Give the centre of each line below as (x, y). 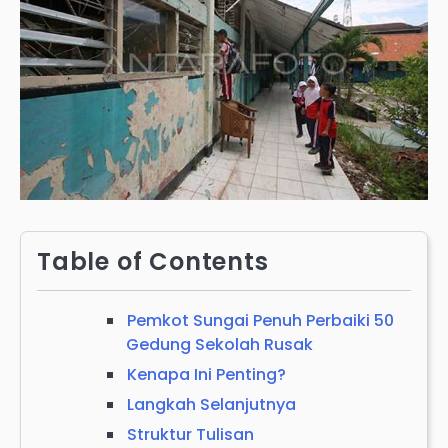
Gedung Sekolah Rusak (219, 344)
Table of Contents (153, 261)
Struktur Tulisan (190, 434)
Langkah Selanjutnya (211, 404)
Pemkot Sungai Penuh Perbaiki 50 (260, 320)
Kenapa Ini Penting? (206, 374)
